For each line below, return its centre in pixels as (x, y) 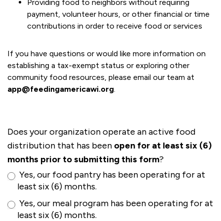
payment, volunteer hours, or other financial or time (118, 14)
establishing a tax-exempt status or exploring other (98, 65)
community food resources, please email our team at (101, 77)
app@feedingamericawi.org (61, 89)
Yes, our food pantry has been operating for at (111, 175)
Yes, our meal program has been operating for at (115, 203)
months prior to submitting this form (83, 159)
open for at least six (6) (163, 146)
